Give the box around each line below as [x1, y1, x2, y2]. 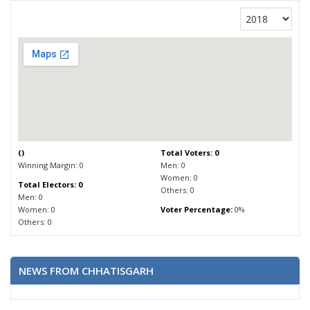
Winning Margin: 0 [18, 160, 84, 170]
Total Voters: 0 [160, 147, 219, 158]
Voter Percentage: [160, 204, 232, 215]
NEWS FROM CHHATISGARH [19, 264, 154, 277]
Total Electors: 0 [18, 179, 82, 190]
